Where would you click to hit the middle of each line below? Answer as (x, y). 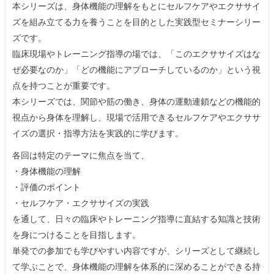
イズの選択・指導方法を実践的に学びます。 (98, 133)
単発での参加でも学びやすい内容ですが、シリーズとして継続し (136, 250)
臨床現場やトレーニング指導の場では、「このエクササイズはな (136, 54)
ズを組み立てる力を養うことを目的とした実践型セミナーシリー (136, 22)
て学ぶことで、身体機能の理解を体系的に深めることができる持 (136, 266)
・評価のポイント (46, 187)
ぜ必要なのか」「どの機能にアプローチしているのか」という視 (136, 69)
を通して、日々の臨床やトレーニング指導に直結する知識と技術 (136, 219)
